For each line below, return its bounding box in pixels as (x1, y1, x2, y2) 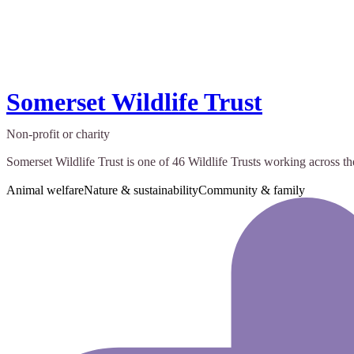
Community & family (198, 183, 305, 198)
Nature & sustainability (84, 183, 198, 198)
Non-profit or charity (6, 127, 110, 141)
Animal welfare (6, 183, 84, 198)
